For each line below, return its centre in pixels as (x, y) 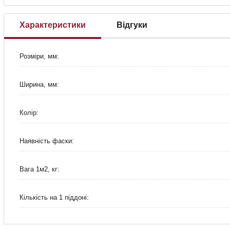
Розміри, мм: (39, 56)
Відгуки (132, 25)
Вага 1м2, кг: (40, 169)
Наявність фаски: (47, 141)
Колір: (29, 112)
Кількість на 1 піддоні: (54, 197)
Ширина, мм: (39, 84)
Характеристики (53, 25)
